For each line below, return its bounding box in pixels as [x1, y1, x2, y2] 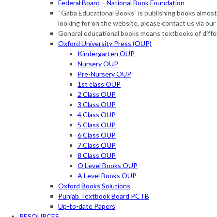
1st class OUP [77, 80, 121, 89]
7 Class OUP [77, 141, 116, 150]
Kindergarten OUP [77, 49, 135, 58]
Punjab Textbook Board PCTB [58, 192, 149, 201]
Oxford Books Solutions [58, 182, 130, 190]
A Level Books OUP [77, 171, 137, 180]
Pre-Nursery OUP [77, 70, 131, 78]
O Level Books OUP [77, 161, 138, 170]
